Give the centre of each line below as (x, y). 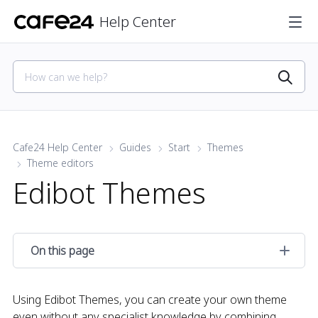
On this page (62, 251)
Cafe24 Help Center (57, 147)
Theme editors (60, 163)
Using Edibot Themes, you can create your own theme (150, 300)
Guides (135, 147)
